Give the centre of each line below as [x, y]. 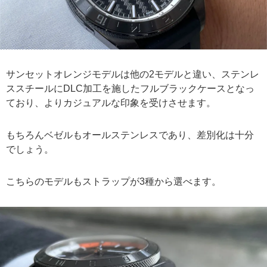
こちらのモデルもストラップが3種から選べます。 [114, 182]
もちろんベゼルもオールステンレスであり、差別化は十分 [130, 135]
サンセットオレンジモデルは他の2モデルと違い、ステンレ [133, 74]
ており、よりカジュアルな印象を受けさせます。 [111, 103]
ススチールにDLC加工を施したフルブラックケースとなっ [130, 89]
